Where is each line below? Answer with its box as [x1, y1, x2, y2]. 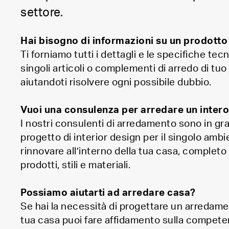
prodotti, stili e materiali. [20, 161, 130, 170]
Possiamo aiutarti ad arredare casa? [20, 188, 196, 198]
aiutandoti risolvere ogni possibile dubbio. [20, 78, 212, 87]
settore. [20, 7, 63, 18]
